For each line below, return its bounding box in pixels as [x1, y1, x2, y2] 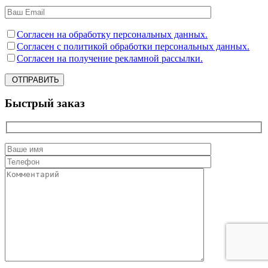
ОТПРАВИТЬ [10, 75, 59, 84]
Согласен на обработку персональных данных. [17, 29, 208, 39]
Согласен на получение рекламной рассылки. [17, 53, 203, 63]
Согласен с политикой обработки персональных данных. [17, 41, 249, 51]
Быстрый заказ [5, 97, 85, 110]
